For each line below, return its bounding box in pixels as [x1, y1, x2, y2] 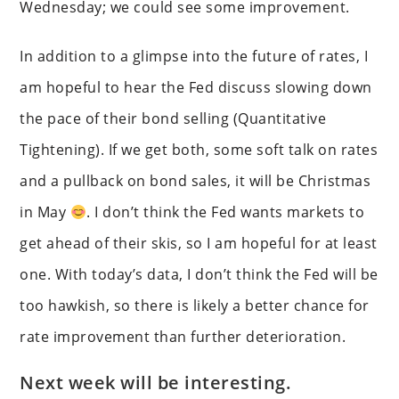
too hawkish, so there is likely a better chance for [20, 295, 370, 315]
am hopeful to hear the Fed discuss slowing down [20, 77, 372, 97]
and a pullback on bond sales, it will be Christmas [20, 170, 371, 191]
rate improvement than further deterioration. [20, 326, 346, 346]
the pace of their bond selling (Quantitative [20, 108, 327, 128]
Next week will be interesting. [20, 370, 292, 395]
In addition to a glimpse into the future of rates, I [20, 45, 369, 66]
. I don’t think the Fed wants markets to [86, 201, 365, 222]
